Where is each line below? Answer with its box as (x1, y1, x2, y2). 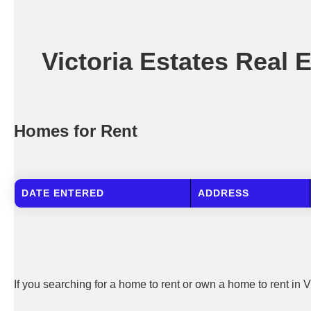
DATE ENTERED (22, 187, 105, 199)
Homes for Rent (14, 121, 137, 140)
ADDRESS (198, 187, 250, 199)
